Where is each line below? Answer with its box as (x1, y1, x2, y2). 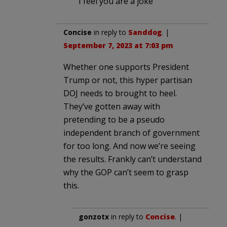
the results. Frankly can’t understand (63, 153, 202, 165)
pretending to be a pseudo (63, 113, 165, 125)
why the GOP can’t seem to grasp (63, 166, 188, 178)
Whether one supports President (63, 61, 189, 72)
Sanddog (128, 27, 162, 37)
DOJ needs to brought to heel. (63, 87, 177, 99)
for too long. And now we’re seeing (63, 140, 196, 152)
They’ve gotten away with (63, 100, 160, 112)
